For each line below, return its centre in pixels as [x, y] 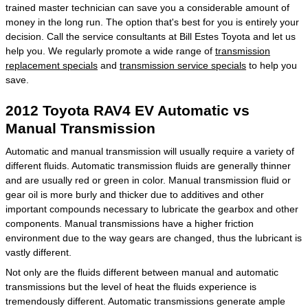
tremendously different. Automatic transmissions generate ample [145, 301]
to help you [272, 65]
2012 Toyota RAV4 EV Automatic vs [128, 110]
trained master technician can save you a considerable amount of [147, 7]
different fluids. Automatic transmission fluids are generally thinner [148, 166]
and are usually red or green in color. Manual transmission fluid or [148, 180]
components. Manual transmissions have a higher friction [130, 223]
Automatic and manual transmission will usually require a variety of [150, 151]
